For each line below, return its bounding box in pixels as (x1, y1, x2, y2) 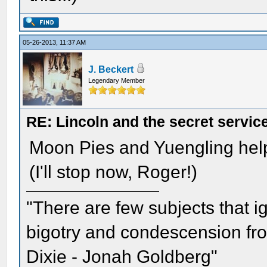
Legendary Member (88, 77, 145, 84)
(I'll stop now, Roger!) (29, 162, 198, 182)
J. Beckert (88, 64, 134, 74)
